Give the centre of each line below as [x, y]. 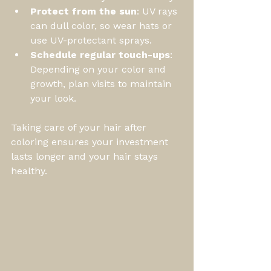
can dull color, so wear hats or [103, 25]
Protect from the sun [83, 11]
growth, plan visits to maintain [102, 83]
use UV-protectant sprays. [91, 40]
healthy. [29, 171]
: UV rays [158, 11]
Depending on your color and [100, 69]
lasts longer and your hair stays [86, 156]
